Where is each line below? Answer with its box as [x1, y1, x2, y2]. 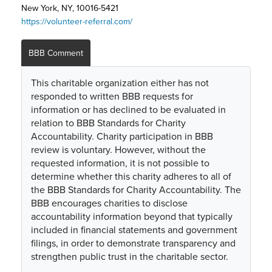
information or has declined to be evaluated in [31, 103, 226, 117]
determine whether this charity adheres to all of [31, 169, 231, 183]
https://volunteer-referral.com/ [21, 15, 132, 28]
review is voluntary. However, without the [31, 143, 206, 157]
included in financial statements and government [31, 223, 237, 237]
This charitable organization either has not [31, 76, 209, 90]
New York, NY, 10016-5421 [21, 2, 118, 15]
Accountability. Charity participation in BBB [31, 129, 213, 143]
